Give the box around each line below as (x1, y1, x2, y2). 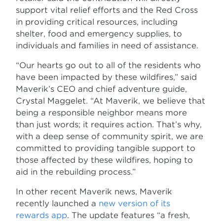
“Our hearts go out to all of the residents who (16, 61, 201, 71)
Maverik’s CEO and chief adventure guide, (16, 84, 187, 94)
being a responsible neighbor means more (16, 108, 187, 118)
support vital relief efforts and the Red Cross (16, 5, 198, 15)
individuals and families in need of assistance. (16, 41, 198, 51)
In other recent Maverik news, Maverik (16, 187, 172, 197)
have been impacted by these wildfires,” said (16, 73, 197, 82)
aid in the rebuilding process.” (16, 167, 136, 177)
